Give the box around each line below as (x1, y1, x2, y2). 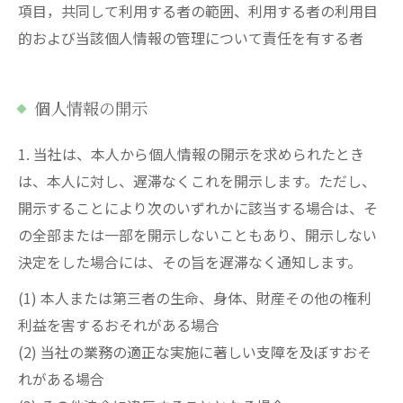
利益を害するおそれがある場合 (18, 314, 219, 336)
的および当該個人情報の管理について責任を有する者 (18, 27, 363, 49)
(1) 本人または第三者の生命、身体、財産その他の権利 (18, 287, 372, 309)
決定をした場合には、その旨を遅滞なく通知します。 (18, 251, 362, 273)
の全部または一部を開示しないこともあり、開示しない (18, 224, 377, 246)
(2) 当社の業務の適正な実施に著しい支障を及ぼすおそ (18, 341, 372, 363)
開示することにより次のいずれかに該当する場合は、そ (18, 197, 378, 219)
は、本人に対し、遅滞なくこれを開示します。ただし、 (18, 170, 376, 192)
